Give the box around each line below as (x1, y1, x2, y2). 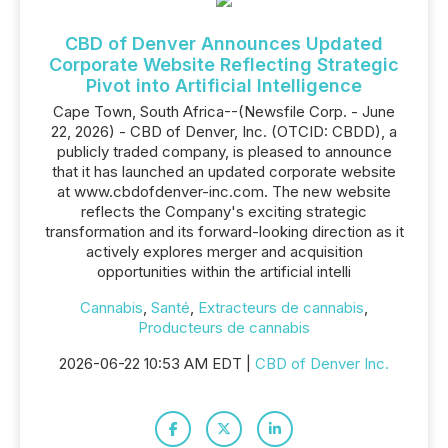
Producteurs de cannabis (138, 318, 310, 337)
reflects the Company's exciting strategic (81, 202, 367, 221)
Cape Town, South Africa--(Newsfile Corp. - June (53, 102, 395, 121)
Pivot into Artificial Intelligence (86, 75, 362, 96)
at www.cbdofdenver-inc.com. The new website (57, 182, 391, 201)
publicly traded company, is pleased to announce (56, 142, 392, 161)
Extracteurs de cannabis (198, 298, 364, 317)
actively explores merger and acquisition (85, 242, 363, 261)
